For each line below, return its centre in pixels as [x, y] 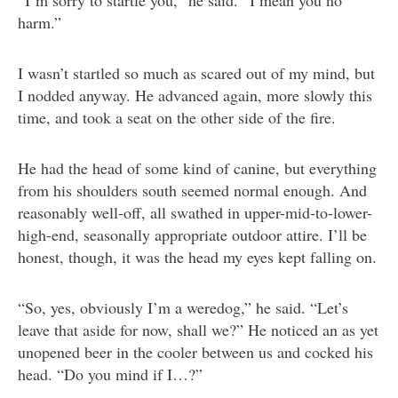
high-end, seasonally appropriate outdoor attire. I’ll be [192, 235]
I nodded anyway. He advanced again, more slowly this [195, 96]
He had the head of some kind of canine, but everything [197, 168]
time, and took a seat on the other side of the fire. [177, 118]
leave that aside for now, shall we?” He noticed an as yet [198, 330]
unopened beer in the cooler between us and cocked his [195, 352]
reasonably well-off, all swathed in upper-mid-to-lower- [195, 213]
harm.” [40, 23]
